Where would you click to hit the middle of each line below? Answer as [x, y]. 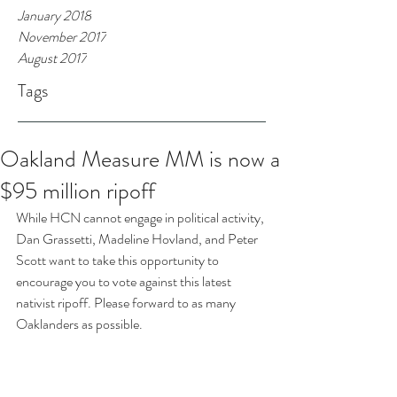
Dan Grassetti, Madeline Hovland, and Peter [138, 239]
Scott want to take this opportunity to [119, 260]
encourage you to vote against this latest [125, 281]
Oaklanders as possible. [79, 324]
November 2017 [62, 37]
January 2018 [54, 16]
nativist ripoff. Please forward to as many [127, 303]
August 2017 [52, 58]
